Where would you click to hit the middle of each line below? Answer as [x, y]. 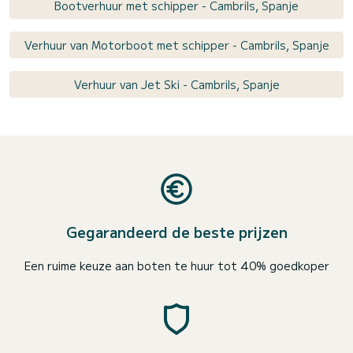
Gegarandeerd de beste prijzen [176, 232]
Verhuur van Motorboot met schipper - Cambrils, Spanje [176, 45]
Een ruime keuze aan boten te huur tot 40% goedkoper [176, 266]
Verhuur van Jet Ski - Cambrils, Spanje [176, 85]
